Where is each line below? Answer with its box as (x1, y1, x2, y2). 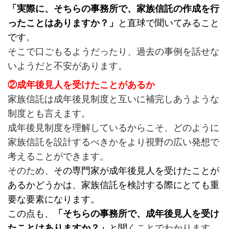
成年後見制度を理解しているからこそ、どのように (7, 123, 219, 133)
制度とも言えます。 (7, 108, 90, 119)
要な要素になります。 (7, 194, 100, 204)
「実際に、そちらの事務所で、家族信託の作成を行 (7, 4, 219, 14)
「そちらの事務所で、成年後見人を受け (53, 209, 219, 219)
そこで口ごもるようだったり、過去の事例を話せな (7, 47, 219, 57)
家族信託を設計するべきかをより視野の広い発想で (7, 137, 219, 147)
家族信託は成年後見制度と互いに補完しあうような (7, 94, 219, 104)
